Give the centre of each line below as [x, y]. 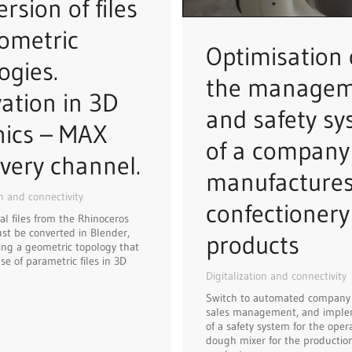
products [253, 245]
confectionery [278, 214]
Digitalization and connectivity [276, 276]
